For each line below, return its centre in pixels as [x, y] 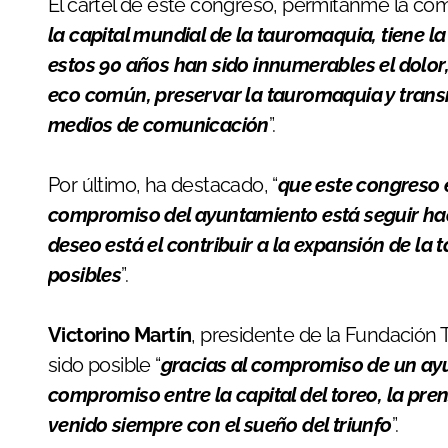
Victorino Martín [120, 334]
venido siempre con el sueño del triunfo [220, 424]
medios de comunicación [158, 124]
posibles [85, 274]
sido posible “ [104, 364]
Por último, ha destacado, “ [163, 184]
